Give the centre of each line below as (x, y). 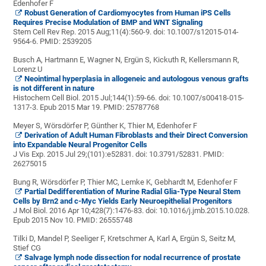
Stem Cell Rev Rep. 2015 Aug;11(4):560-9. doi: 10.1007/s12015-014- (126, 32)
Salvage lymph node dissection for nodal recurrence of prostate (133, 257)
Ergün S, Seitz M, (208, 238)
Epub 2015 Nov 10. (44, 220)
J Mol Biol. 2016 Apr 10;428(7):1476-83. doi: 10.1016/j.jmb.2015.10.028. (132, 210)
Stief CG (27, 248)
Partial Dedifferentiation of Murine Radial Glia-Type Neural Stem (133, 191)
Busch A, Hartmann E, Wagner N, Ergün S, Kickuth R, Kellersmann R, (126, 60)
